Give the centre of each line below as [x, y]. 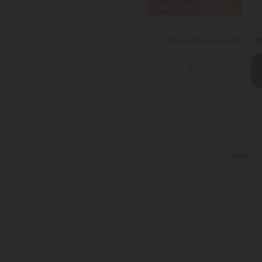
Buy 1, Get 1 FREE [189, 7]
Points [240, 166]
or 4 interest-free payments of [202, 40]
